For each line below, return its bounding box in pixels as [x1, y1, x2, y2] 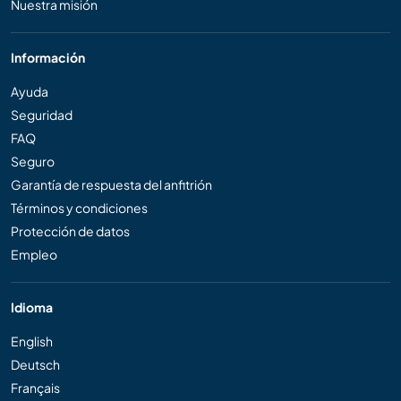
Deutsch [11, 355, 60, 372]
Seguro [11, 152, 55, 169]
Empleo [11, 245, 57, 262]
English [11, 332, 53, 349]
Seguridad [11, 106, 73, 123]
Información [11, 48, 85, 65]
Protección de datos [11, 222, 130, 239]
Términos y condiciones [11, 199, 148, 216]
